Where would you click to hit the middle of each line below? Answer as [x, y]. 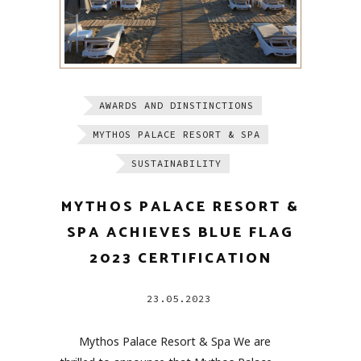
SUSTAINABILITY [176, 164]
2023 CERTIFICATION [180, 259]
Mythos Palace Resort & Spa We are [165, 342]
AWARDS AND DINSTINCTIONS [176, 106]
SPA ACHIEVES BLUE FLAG [180, 233]
